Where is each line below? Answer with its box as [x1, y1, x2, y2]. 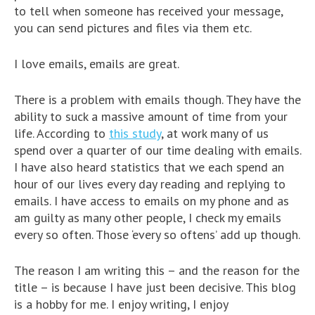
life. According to [14, 124, 109, 141]
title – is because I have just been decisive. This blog [14, 278, 296, 295]
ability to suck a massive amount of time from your [14, 108, 288, 124]
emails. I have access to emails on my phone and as [14, 192, 289, 209]
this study [109, 124, 161, 141]
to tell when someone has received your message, [14, 2, 283, 19]
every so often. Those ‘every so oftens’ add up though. [14, 226, 300, 243]
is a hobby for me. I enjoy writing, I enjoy [14, 295, 228, 312]
